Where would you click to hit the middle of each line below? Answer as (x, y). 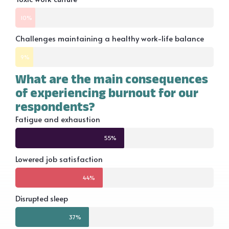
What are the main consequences (112, 79)
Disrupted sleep (42, 198)
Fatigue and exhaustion (58, 119)
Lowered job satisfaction (59, 159)
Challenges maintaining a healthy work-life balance (110, 38)
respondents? (55, 107)
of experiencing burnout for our (107, 93)
